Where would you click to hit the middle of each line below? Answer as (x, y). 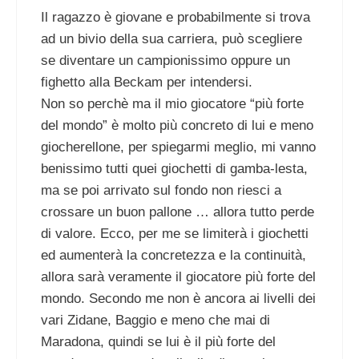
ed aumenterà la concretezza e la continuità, (173, 256)
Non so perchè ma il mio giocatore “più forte (172, 104)
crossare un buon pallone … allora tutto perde (177, 212)
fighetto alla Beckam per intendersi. (147, 83)
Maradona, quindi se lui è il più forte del (158, 342)
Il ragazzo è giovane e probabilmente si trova (175, 18)
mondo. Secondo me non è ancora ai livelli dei (178, 299)
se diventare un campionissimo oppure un (165, 61)
